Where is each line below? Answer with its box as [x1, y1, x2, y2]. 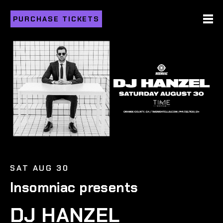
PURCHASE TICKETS [13, 14, 100, 23]
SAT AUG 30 [10, 163, 69, 173]
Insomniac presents [10, 179, 138, 196]
